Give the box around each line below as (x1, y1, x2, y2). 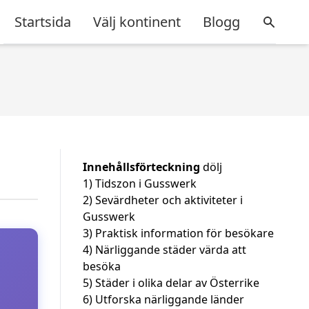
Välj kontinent (93, 12, 181, 31)
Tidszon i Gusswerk (95, 176, 197, 191)
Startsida (14, 12, 71, 31)
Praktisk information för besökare (95, 226, 274, 241)
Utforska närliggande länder (95, 292, 244, 307)
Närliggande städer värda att (95, 242, 246, 257)
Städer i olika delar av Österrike (95, 275, 259, 290)
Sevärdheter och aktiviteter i (95, 192, 243, 208)
